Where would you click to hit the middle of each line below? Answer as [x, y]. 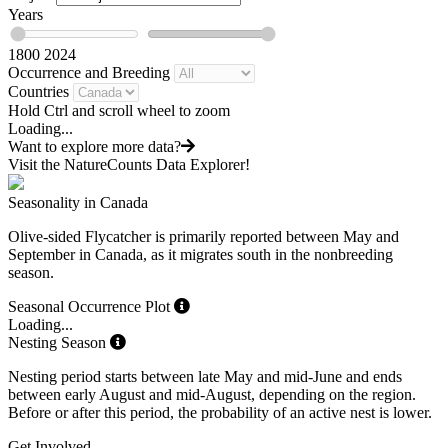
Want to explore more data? [94, 147]
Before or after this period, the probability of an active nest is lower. [220, 413]
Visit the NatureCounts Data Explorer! [129, 165]
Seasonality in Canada [78, 203]
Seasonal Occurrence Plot [91, 307]
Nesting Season [59, 343]
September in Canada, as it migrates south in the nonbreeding [200, 255]
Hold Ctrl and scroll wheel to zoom [119, 111]
